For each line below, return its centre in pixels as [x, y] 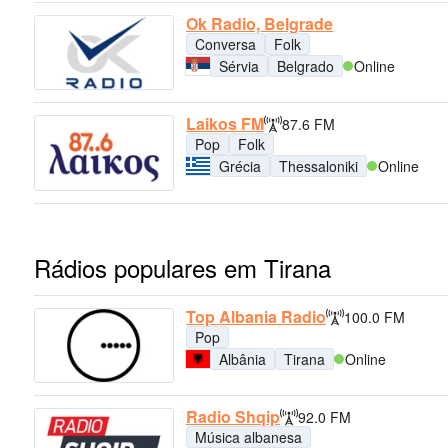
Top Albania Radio [256, 316]
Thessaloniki [318, 166]
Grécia [240, 166]
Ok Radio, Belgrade [259, 24]
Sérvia [239, 66]
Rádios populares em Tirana [182, 267]
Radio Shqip [233, 417]
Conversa [225, 44]
